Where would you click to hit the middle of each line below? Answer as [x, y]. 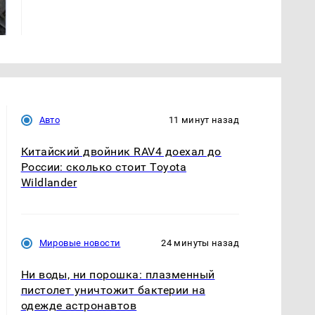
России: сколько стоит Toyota [104, 167]
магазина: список [73, 21]
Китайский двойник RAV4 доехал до [121, 151]
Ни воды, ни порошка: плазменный [118, 274]
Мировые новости [80, 243]
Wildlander [49, 182]
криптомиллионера [224, 21]
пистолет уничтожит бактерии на [113, 290]
